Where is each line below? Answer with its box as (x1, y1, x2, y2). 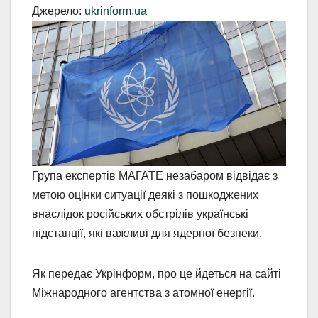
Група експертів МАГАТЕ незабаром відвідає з (32, 169, 278, 182)
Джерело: (32, 5, 84, 18)
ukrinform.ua (84, 5, 147, 18)
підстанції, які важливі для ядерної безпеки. (32, 226, 262, 239)
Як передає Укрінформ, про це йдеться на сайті (32, 267, 281, 280)
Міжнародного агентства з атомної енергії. (32, 286, 255, 299)
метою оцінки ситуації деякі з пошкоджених (32, 188, 258, 201)
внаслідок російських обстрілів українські (32, 207, 248, 220)
